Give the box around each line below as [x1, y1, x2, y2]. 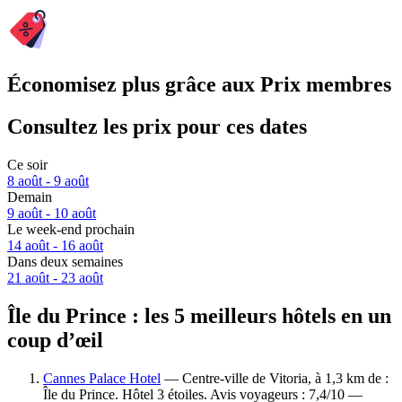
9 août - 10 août [7, 205, 96, 222]
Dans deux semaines [7, 254, 123, 270]
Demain [7, 189, 52, 205]
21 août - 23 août [7, 270, 103, 286]
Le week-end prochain [7, 222, 135, 238]
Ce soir [7, 157, 48, 173]
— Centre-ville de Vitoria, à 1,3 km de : [161, 370, 389, 386]
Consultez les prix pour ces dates [7, 115, 307, 139]
